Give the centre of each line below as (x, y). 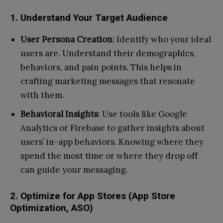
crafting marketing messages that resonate (108, 81)
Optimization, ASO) (52, 208)
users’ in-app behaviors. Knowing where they (112, 142)
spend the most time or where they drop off (109, 156)
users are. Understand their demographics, (108, 53)
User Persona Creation (66, 39)
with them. (42, 95)
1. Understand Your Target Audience (89, 17)
